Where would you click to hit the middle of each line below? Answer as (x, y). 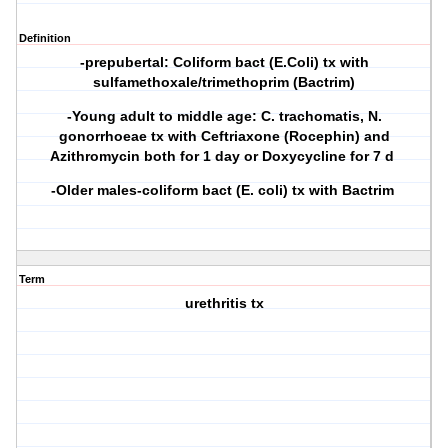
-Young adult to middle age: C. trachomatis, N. (224, 116)
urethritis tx (224, 303)
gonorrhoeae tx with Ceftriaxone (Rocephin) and (224, 136)
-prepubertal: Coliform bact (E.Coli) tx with (224, 62)
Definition (45, 38)
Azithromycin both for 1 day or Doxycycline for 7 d (224, 156)
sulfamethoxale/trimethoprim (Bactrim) (224, 82)
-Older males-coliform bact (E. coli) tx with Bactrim (224, 190)
